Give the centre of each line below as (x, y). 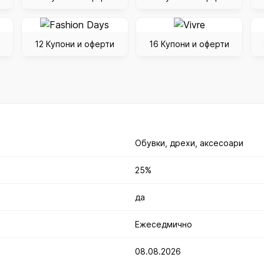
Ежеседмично (164, 225)
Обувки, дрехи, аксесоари (189, 143)
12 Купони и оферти (75, 44)
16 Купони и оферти (189, 44)
